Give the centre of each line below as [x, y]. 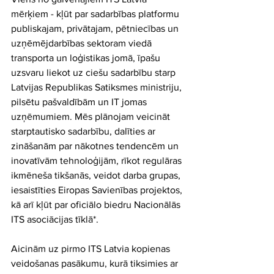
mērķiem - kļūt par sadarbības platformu [96, 14]
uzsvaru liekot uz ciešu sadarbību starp [94, 72]
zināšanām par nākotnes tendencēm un [96, 146]
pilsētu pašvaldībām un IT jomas [80, 102]
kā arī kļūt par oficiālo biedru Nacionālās [97, 205]
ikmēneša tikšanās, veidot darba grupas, [97, 175]
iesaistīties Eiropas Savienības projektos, [98, 190]
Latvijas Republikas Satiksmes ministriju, [98, 87]
